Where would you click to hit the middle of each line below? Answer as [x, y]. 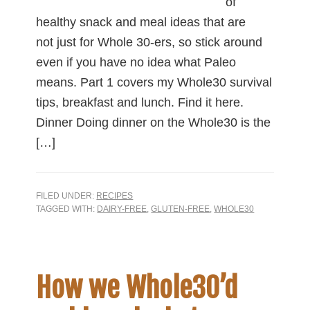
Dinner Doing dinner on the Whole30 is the [154, 122]
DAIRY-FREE [122, 209]
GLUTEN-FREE [181, 209]
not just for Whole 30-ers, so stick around [149, 42]
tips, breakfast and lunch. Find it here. [140, 102]
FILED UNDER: [66, 195]
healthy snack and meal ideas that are [141, 22]
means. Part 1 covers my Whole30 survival [154, 82]
